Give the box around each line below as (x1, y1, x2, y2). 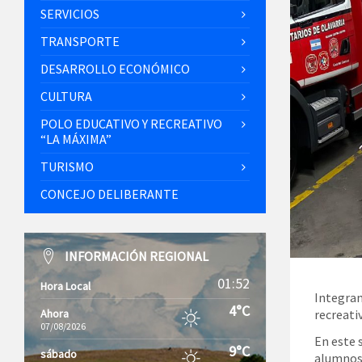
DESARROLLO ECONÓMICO (40, 61, 190, 77)
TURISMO (40, 158, 94, 175)
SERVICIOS (40, 6, 99, 22)
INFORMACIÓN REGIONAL (65, 248, 208, 264)
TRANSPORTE (40, 33, 120, 49)
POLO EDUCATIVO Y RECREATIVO (40, 116, 222, 132)
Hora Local (40, 279, 90, 293)
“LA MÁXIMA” (40, 131, 112, 147)
